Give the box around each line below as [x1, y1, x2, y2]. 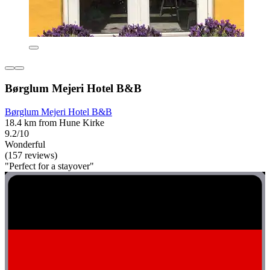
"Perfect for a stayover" [5, 160, 94, 171]
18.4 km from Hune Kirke [5, 117, 104, 128]
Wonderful [5, 139, 45, 149]
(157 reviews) [5, 149, 57, 160]
